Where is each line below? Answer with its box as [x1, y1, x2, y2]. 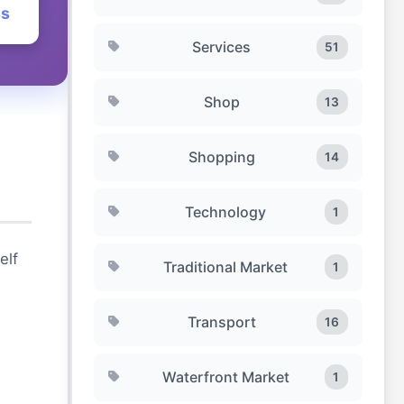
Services [192, 37, 252, 56]
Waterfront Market [161, 367, 289, 386]
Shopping [188, 147, 255, 166]
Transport [187, 312, 256, 331]
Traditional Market [163, 257, 289, 276]
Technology [185, 202, 267, 221]
